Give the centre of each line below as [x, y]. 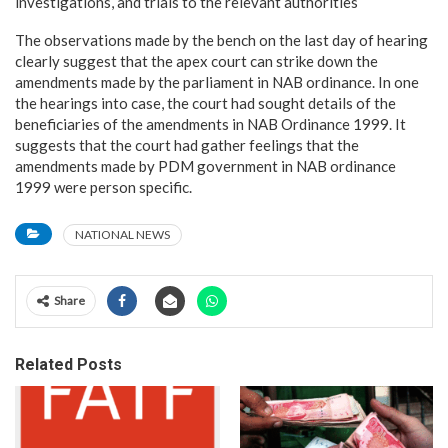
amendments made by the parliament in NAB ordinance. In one [217, 82]
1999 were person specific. [103, 187]
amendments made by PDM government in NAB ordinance [205, 166]
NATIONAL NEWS [122, 234]
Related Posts [68, 364]
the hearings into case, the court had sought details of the [205, 103]
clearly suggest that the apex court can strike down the [196, 61]
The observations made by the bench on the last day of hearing [221, 40]
